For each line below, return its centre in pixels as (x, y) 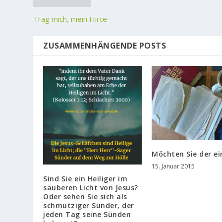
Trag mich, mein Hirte (70, 19)
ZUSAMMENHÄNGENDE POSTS (105, 46)
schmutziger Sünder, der (89, 205)
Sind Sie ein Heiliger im (85, 178)
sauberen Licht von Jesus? (91, 187)
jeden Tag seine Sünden (87, 214)
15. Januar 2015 (173, 166)
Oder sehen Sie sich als (85, 196)
